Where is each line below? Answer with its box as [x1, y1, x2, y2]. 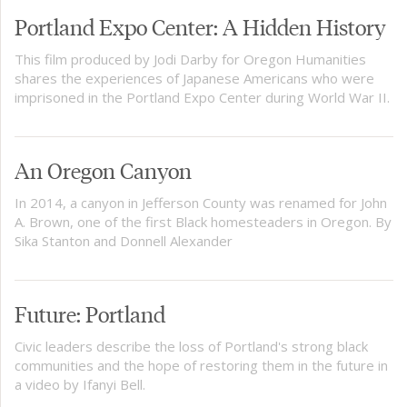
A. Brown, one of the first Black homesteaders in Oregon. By [15, 213, 392, 232]
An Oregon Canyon [15, 155, 192, 184]
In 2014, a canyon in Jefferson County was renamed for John [15, 194, 387, 213]
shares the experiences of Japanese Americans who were [15, 69, 374, 88]
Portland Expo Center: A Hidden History [15, 12, 386, 41]
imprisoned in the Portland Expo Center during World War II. [15, 88, 390, 107]
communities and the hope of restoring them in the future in [15, 356, 388, 375]
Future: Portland [15, 299, 165, 328]
